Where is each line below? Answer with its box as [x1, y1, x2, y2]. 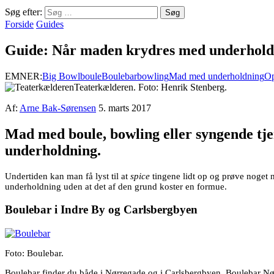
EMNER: [5, 70, 42, 81]
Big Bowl [42, 70, 80, 81]
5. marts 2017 [98, 102, 151, 113]
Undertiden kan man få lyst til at [5, 171, 130, 181]
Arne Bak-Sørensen [20, 102, 96, 113]
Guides [36, 19, 64, 29]
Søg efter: [5, 7, 42, 17]
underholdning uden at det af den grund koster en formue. [5, 181, 227, 191]
